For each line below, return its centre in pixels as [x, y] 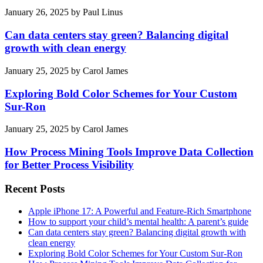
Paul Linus [103, 12]
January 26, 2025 [37, 12]
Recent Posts [35, 188]
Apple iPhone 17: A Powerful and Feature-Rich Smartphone [140, 211]
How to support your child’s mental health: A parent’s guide [138, 222]
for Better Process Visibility [69, 165]
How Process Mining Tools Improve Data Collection [129, 152]
